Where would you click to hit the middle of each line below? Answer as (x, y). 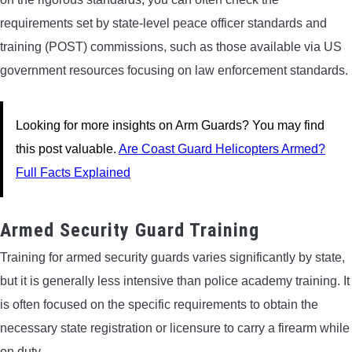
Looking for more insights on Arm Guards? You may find (170, 126)
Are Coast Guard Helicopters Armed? (222, 149)
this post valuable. (67, 149)
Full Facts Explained (73, 173)
